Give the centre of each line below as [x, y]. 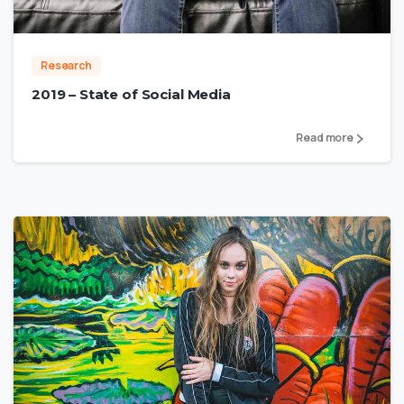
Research [66, 65]
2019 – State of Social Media [131, 94]
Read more [325, 138]
